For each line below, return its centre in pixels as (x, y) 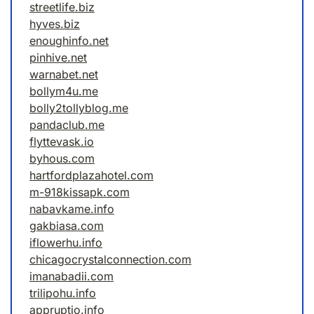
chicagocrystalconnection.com (110, 260)
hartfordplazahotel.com (91, 176)
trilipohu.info (63, 293)
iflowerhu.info (66, 243)
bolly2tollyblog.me (79, 108)
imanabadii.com (71, 277)
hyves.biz (55, 24)
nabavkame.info (72, 209)
